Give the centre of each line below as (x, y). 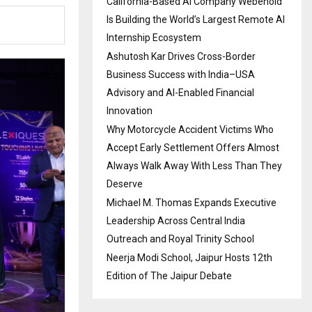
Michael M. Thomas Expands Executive (192, 203)
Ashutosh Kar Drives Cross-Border (181, 56)
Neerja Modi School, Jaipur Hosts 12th (189, 258)
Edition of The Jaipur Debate (169, 276)
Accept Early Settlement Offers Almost (193, 148)
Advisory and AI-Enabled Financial (180, 93)
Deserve (125, 184)
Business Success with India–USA (181, 75)
